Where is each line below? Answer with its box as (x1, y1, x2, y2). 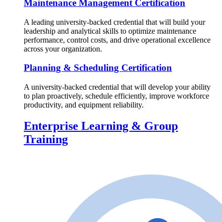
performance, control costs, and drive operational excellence (24, 35, 211, 44)
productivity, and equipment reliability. (24, 101, 144, 110)
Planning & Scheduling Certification (24, 62, 172, 73)
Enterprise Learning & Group (24, 119, 178, 133)
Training (24, 133, 68, 146)
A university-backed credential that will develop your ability (24, 83, 211, 92)
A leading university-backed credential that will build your (24, 17, 205, 26)
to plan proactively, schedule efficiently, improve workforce (24, 92, 209, 101)
